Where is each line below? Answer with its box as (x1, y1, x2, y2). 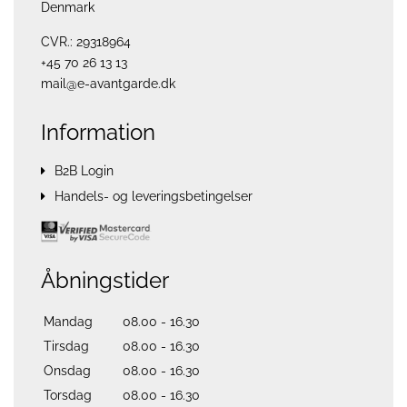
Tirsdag (44, 339, 89, 354)
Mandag (44, 314, 93, 330)
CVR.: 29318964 (41, 35, 131, 49)
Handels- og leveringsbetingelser (55, 189, 253, 203)
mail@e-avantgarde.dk (41, 76, 175, 91)
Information (41, 119, 155, 145)
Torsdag (44, 388, 92, 403)
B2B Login (55, 164, 114, 178)
